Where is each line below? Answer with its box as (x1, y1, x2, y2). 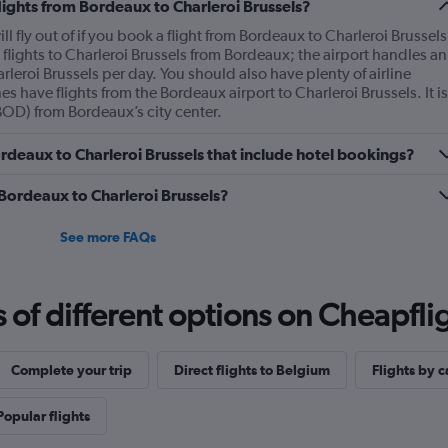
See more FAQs (59, 229, 156, 245)
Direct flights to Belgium (173, 362, 330, 378)
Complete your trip (10, 362, 132, 378)
